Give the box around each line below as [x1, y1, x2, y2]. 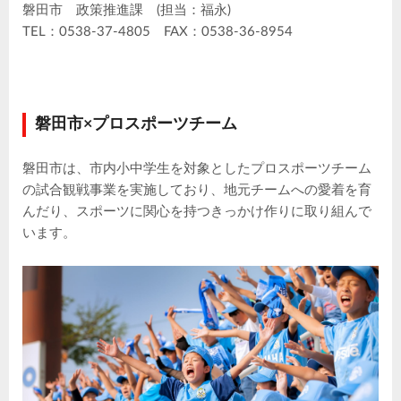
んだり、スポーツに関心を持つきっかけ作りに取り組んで [22, 205, 371, 219]
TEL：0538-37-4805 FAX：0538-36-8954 [22, 25, 293, 39]
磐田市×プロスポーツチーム [35, 116, 237, 133]
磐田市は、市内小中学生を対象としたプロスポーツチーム [22, 162, 371, 176]
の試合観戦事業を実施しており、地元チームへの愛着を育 [22, 183, 371, 198]
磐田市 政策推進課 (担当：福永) [22, 4, 231, 18]
